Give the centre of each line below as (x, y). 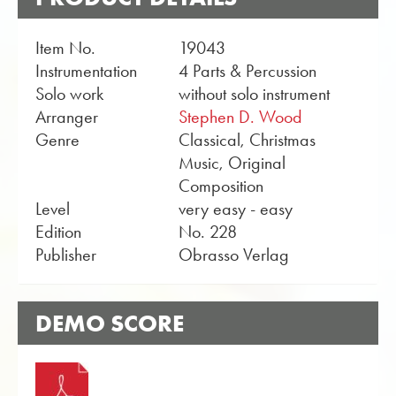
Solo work (69, 94)
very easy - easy (235, 209)
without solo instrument (254, 94)
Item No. (65, 48)
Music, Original (232, 163)
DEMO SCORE (110, 323)
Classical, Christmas (247, 140)
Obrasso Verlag (233, 255)
